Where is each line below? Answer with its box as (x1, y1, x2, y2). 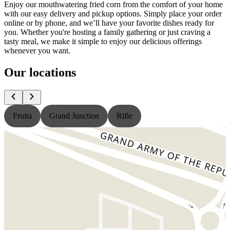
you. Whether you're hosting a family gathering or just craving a (4, 27, 210, 36)
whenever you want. (4, 46, 70, 55)
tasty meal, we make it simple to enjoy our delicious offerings (4, 36, 202, 46)
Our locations (4, 65, 76, 79)
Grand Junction (49, 111, 99, 120)
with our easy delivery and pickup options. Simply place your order (4, 9, 222, 18)
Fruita (13, 111, 32, 120)
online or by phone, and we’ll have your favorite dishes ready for (4, 18, 214, 27)
